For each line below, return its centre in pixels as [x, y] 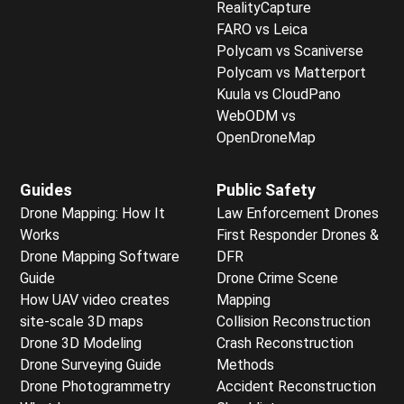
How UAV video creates [95, 299]
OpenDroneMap [266, 137]
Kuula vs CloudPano [279, 94]
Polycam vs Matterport [291, 72]
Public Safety [266, 189]
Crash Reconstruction [285, 343]
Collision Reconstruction [294, 321]
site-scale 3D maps [82, 321]
